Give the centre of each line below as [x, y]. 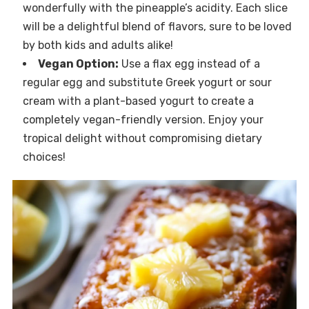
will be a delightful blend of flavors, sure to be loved [157, 26]
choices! [44, 157]
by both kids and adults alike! [98, 45]
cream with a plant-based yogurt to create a [138, 101]
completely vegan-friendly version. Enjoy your [143, 119]
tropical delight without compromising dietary [142, 138]
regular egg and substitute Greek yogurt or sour [147, 82]
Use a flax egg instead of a [189, 63]
